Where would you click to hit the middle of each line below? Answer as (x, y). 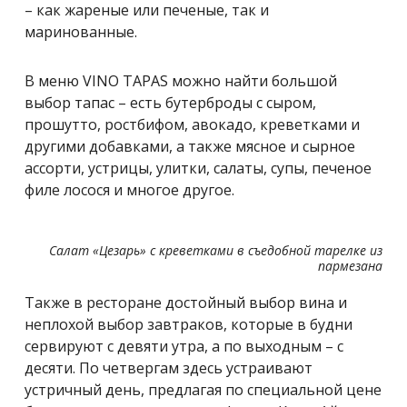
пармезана (350, 265)
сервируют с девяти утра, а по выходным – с (184, 346)
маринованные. (81, 31)
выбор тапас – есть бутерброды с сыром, (170, 102)
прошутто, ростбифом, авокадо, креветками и (192, 124)
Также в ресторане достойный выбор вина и (186, 302)
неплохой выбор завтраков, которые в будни (189, 324)
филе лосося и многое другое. (129, 189)
